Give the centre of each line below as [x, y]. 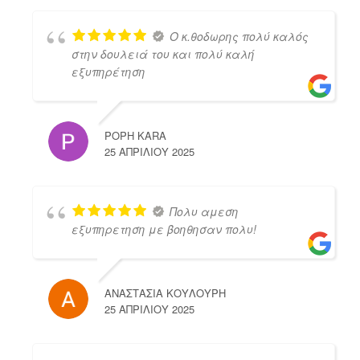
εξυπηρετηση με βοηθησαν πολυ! [164, 229]
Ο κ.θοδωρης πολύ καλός [239, 37]
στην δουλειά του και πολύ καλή [163, 54]
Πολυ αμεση [204, 212]
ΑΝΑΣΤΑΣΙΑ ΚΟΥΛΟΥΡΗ [165, 293]
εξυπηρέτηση [108, 72]
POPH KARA [135, 136]
